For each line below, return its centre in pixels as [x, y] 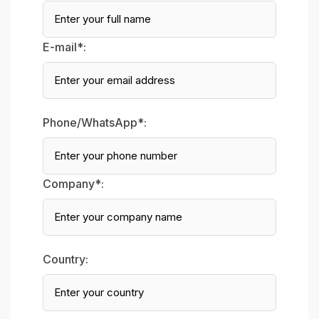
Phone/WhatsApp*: [95, 122]
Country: [66, 259]
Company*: [73, 183]
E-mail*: [64, 47]
